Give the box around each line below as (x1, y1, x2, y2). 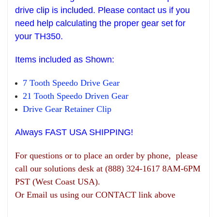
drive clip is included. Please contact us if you (15, 5, 190, 15)
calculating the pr (56, 18, 122, 29)
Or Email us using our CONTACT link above (15, 190, 175, 200)
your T (15, 31, 40, 42)
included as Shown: (39, 55, 114, 65)
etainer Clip (70, 104, 112, 114)
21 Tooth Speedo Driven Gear (23, 91, 129, 101)
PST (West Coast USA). (15, 177, 100, 187)
